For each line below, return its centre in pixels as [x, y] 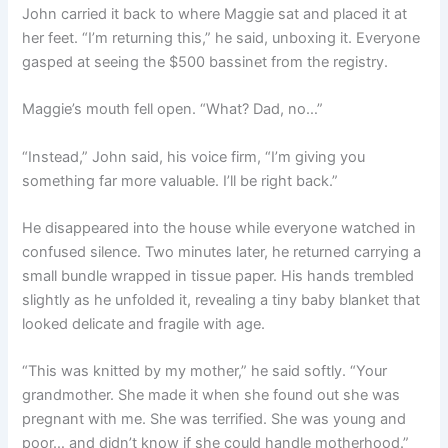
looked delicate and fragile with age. [144, 324]
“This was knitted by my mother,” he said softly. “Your [205, 371]
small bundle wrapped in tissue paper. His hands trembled [218, 276]
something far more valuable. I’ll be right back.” [180, 180]
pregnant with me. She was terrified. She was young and [214, 419]
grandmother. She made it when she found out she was [211, 395]
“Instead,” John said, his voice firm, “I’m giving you [194, 156]
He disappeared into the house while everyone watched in [219, 228]
